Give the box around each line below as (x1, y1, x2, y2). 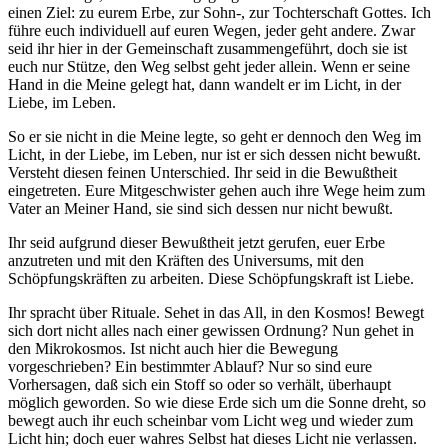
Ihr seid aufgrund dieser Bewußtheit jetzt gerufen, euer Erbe (8, 234, 385, 252)
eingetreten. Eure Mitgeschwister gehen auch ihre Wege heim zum (8, 182, 425, 200)
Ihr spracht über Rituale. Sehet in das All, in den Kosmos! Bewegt (8, 304, 424, 322)
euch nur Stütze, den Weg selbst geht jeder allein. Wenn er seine (8, 58, 410, 76)
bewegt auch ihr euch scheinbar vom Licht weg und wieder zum (8, 412, 413, 430)
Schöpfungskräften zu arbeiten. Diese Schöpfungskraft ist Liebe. (8, 270, 414, 288)
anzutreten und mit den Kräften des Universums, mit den (8, 252, 364, 270)
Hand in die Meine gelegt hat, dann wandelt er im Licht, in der (8, 76, 401, 94)
